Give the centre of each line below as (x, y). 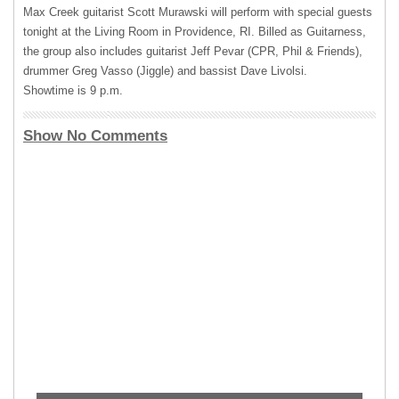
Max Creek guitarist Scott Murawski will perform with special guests (198, 12)
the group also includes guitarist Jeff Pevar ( (137, 51)
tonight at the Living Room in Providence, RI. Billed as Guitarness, (195, 32)
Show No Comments (95, 136)
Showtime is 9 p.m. (73, 90)
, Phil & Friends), (319, 51)
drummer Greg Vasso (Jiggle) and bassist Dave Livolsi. (165, 71)
